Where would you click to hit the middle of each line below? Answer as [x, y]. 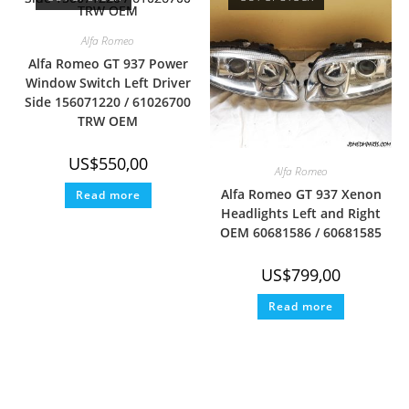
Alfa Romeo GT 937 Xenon [301, 194]
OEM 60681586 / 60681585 [301, 233]
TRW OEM [108, 121]
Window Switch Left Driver [108, 82]
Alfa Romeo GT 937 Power [108, 63]
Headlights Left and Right [301, 214]
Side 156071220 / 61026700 [108, 101]
